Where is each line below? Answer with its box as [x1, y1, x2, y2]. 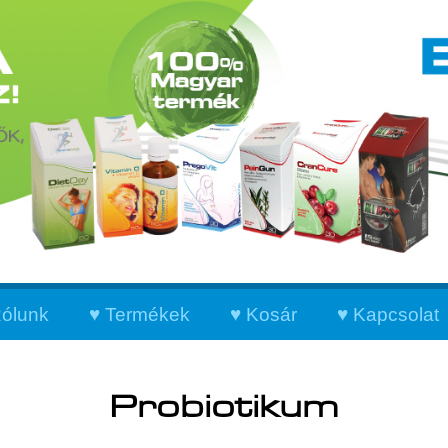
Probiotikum [109, 389, 339, 426]
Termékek [105, 303, 190, 326]
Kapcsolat [353, 303, 439, 326]
